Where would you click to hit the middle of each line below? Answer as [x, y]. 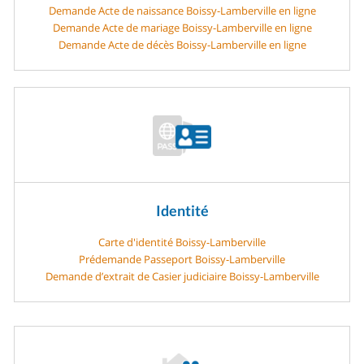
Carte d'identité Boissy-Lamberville [182, 242]
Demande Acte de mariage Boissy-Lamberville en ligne [182, 27]
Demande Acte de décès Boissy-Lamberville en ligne [182, 44]
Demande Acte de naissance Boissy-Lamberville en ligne [182, 10]
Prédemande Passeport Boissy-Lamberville [182, 259]
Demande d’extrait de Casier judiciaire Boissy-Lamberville [182, 276]
